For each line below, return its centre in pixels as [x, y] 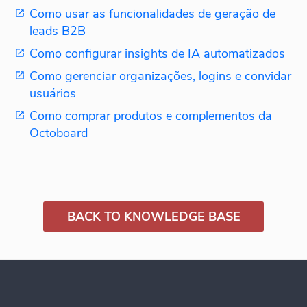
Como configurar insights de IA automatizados [157, 54]
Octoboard [59, 133]
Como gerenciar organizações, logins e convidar [160, 76]
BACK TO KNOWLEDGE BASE [153, 217]
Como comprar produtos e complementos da [151, 116]
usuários [53, 94]
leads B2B [58, 31]
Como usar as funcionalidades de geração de [152, 14]
